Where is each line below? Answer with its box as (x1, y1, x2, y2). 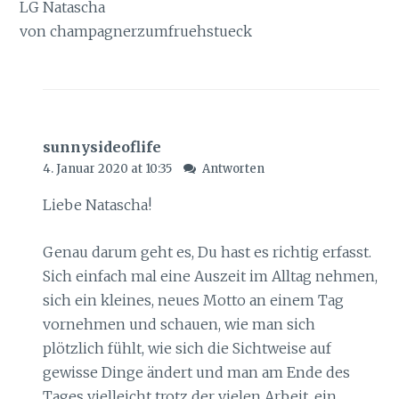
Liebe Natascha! (42, 196, 151, 215)
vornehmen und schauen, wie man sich (42, 315, 315, 334)
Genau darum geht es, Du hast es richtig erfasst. (42, 243, 371, 262)
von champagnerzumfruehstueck (20, 22, 253, 41)
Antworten (202, 161, 265, 177)
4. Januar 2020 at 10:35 (42, 161, 175, 177)
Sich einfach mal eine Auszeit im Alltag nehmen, (42, 267, 378, 286)
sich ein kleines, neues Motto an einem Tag (42, 291, 344, 310)
